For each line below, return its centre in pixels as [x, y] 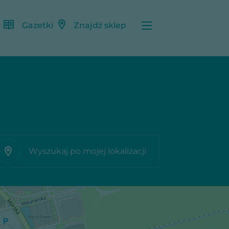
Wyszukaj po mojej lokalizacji [87, 151]
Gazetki [38, 25]
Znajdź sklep [100, 25]
